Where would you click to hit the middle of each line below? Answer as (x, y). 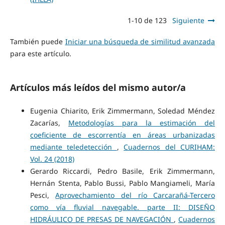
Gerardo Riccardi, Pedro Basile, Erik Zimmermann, (123, 171)
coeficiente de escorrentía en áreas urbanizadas (123, 135)
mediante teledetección (73, 147)
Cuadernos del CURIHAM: (170, 147)
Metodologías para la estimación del (142, 123)
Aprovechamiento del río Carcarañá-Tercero (135, 195)
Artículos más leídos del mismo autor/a (98, 88)
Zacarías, (49, 123)
